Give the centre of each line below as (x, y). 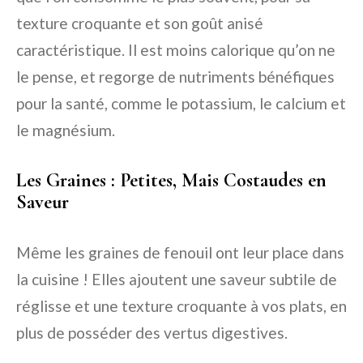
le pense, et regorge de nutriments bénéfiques (175, 77)
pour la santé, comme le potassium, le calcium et (181, 104)
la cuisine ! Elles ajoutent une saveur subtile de (177, 280)
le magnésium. (66, 130)
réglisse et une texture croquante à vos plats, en (181, 306)
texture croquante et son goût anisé (140, 23)
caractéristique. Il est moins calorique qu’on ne (176, 50)
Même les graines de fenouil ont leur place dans (180, 253)
